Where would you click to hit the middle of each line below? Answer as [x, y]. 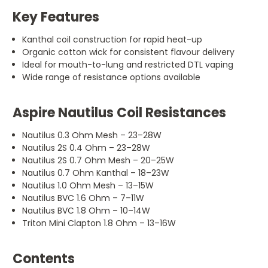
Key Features [56, 17]
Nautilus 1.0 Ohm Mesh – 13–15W [88, 185]
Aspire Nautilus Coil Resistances [119, 112]
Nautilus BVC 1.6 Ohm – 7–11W [83, 198]
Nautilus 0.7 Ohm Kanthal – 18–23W [96, 173]
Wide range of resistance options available [112, 77]
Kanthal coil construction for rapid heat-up [112, 39]
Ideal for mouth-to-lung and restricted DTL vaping [128, 64]
